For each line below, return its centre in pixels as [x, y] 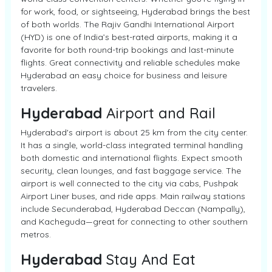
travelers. [39, 88]
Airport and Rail [159, 113]
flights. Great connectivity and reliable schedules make [130, 63]
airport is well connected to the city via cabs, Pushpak [129, 183]
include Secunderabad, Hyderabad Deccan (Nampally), [133, 209]
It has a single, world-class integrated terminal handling [132, 145]
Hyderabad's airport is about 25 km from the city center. [134, 132]
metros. [36, 234]
